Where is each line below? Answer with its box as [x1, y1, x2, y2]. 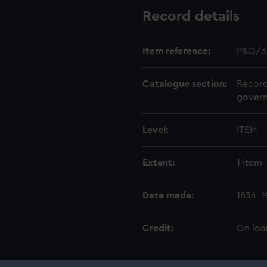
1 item [237, 157, 262, 167]
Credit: [142, 223, 173, 233]
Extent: [142, 157, 175, 167]
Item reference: [142, 46, 210, 56]
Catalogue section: [142, 79, 227, 89]
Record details [142, 9, 240, 24]
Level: [142, 125, 168, 135]
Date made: [142, 190, 194, 200]
